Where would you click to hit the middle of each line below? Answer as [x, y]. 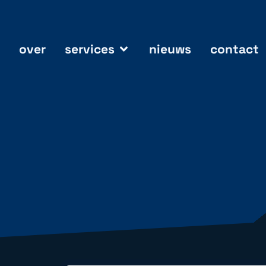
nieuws [170, 49]
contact [234, 49]
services [89, 49]
